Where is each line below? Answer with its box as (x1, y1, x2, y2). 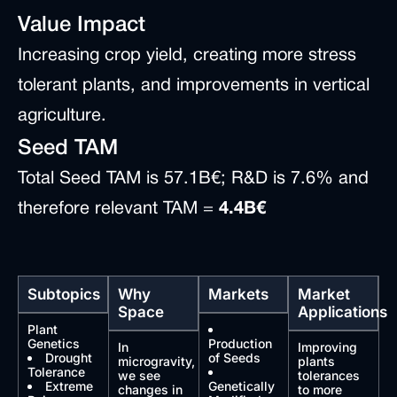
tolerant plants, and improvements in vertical (18, 78, 370, 94)
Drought (45, 350, 92, 365)
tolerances (298, 368, 361, 383)
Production (207, 336, 272, 351)
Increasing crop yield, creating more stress (18, 48, 356, 64)
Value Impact (18, 16, 145, 35)
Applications (298, 303, 388, 321)
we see (117, 368, 160, 383)
